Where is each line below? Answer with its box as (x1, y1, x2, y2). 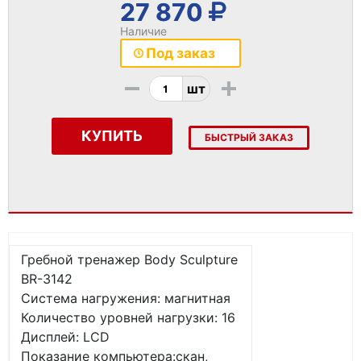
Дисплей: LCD (21, 329, 110, 345)
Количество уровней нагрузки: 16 (21, 309, 235, 326)
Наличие (120, 24, 167, 38)
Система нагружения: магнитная (21, 290, 230, 306)
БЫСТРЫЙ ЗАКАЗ (205, 131, 293, 143)
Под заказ (146, 45, 215, 61)
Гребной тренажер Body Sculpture (21, 251, 238, 268)
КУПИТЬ (81, 127, 143, 144)
